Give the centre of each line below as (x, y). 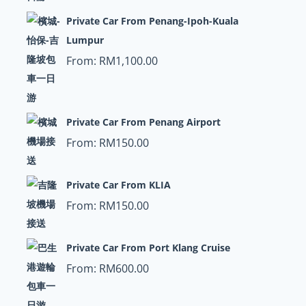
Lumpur (85, 40)
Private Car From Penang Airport (143, 122)
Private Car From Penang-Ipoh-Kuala (152, 21)
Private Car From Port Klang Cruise (148, 248)
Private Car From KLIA (118, 185)
